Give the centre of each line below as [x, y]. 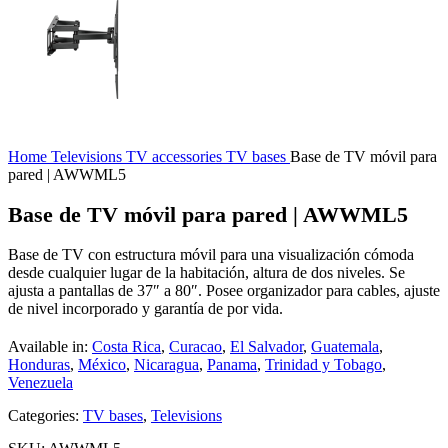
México [102, 365]
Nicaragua [166, 365]
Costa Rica [126, 347]
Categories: [43, 416]
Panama [232, 365]
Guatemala [345, 347]
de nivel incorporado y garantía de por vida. [145, 309]
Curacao [195, 347]
